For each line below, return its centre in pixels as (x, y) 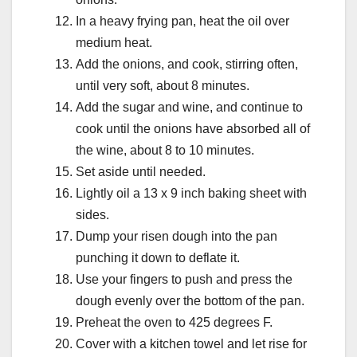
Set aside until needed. (141, 172)
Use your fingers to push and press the (184, 280)
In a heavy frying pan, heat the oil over (182, 22)
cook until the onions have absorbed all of (193, 129)
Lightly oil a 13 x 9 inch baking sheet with (191, 194)
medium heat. (114, 43)
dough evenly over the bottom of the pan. (190, 301)
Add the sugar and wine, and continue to (189, 108)
